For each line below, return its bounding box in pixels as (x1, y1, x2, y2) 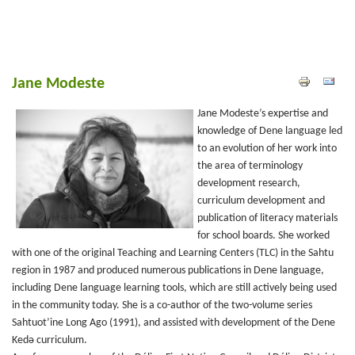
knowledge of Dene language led (197, 125, 342, 137)
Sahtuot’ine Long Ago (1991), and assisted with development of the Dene (12, 317, 335, 329)
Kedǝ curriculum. (12, 334, 87, 346)
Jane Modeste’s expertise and (197, 108, 328, 120)
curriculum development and (197, 195, 325, 207)
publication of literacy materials (197, 212, 338, 224)
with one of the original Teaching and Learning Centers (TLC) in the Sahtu (12, 247, 334, 259)
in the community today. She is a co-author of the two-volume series (12, 300, 312, 311)
